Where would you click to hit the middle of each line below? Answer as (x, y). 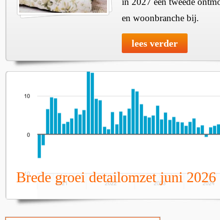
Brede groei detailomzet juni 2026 (116, 177)
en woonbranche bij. (160, 18)
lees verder (155, 43)
